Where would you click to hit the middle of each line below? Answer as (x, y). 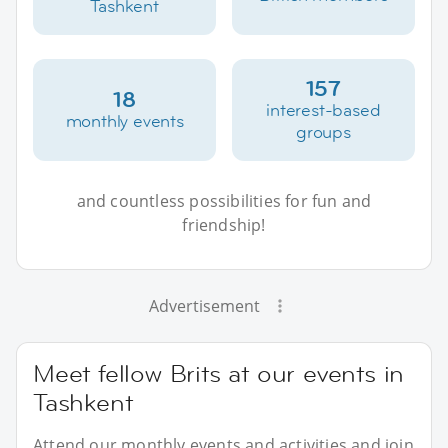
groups (323, 132)
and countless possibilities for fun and (224, 201)
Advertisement (204, 306)
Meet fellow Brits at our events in (219, 374)
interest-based (323, 110)
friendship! (224, 225)
